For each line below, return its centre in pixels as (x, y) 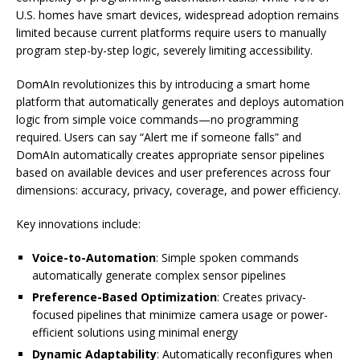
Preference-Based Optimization (125, 297)
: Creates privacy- (262, 297)
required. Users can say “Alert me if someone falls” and (159, 137)
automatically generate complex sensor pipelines (159, 275)
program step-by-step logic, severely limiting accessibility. (164, 50)
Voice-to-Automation (94, 257)
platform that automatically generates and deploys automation (180, 101)
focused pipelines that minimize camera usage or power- (180, 314)
